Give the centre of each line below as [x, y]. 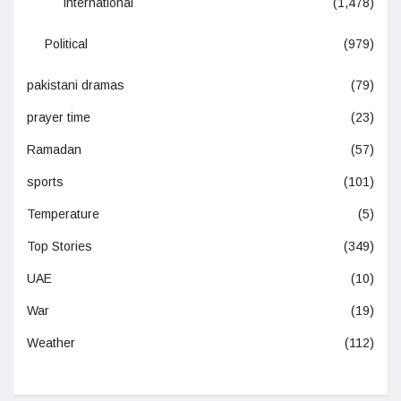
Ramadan [54, 149]
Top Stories [60, 246]
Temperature [63, 213]
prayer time [59, 117]
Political [66, 43]
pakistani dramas [76, 85]
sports [45, 181]
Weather [51, 342]
